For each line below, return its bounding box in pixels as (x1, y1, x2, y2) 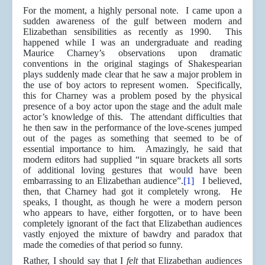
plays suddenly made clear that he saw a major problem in (23, 69, 242, 80)
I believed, (193, 176, 242, 186)
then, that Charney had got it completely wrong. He (23, 186, 242, 197)
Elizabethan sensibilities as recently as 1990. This (23, 27, 242, 37)
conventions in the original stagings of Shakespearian (23, 59, 242, 69)
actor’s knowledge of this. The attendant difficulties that (23, 112, 242, 122)
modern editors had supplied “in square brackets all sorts (23, 154, 242, 165)
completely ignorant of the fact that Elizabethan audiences (23, 218, 242, 229)
